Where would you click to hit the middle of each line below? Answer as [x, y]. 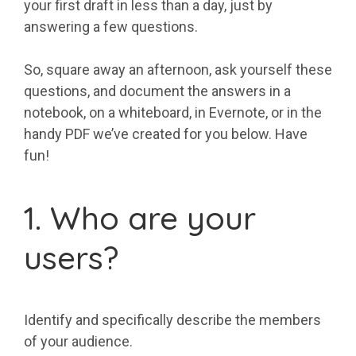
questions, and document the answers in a [157, 91]
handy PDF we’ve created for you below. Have [166, 134]
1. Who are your [140, 218]
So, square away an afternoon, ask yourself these [178, 70]
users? [71, 258]
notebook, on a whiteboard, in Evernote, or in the [173, 113]
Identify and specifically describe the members [172, 320]
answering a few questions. [111, 27]
